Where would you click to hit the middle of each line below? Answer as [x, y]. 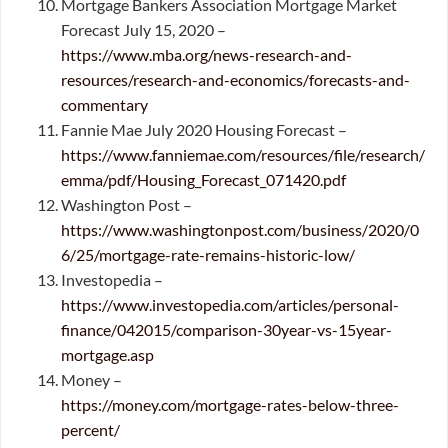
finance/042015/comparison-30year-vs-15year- [226, 330]
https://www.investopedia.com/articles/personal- [230, 305]
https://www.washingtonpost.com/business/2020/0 [240, 230]
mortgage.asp [107, 355]
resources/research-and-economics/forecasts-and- [235, 80]
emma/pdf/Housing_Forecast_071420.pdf [203, 180]
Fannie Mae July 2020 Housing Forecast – [204, 130]
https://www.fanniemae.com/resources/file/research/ [243, 155]
